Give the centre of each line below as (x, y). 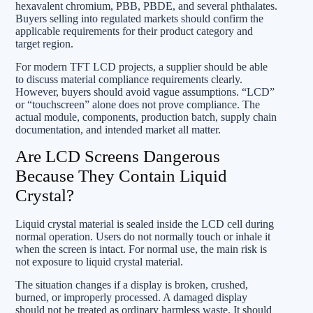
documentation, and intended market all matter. (118, 130)
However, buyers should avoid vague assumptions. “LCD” (145, 92)
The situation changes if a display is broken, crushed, (132, 284)
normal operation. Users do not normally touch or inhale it (143, 236)
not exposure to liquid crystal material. (99, 261)
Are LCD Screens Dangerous (118, 156)
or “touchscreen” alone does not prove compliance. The (138, 104)
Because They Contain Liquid (121, 176)
